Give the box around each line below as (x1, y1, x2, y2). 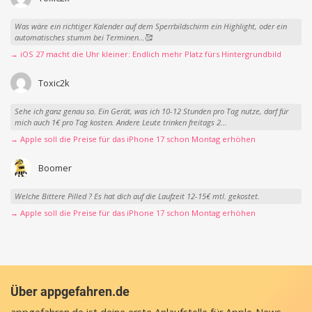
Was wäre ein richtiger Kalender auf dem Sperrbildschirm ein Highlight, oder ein (14, 21, 287, 31)
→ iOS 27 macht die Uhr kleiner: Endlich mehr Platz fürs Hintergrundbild (10, 48, 281, 59)
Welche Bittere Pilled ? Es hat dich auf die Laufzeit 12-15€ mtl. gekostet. (14, 191, 260, 202)
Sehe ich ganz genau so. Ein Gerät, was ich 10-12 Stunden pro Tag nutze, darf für (14, 106, 288, 117)
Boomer (38, 161, 72, 174)
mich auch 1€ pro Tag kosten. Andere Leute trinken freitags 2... (14, 117, 227, 128)
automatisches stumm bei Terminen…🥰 (14, 32, 152, 42)
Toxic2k (38, 76, 70, 89)
